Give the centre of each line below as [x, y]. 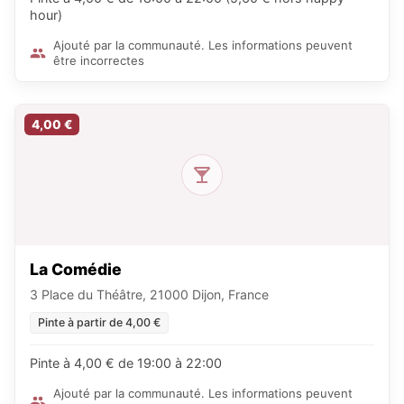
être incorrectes [99, 60]
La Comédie [76, 269]
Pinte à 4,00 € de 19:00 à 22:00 [126, 363]
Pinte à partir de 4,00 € [99, 322]
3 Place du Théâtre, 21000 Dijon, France [149, 294]
